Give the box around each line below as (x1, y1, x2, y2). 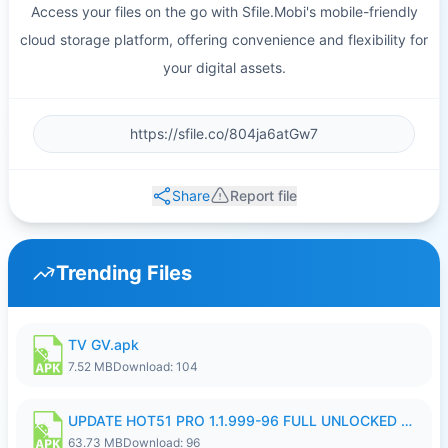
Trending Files (56, 261, 192, 285)
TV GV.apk (68, 336, 139, 353)
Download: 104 (113, 359, 198, 374)
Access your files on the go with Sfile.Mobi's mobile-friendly (30, 3, 418, 20)
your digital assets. (162, 59, 286, 76)
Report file (229, 187, 297, 204)
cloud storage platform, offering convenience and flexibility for (20, 31, 428, 48)
